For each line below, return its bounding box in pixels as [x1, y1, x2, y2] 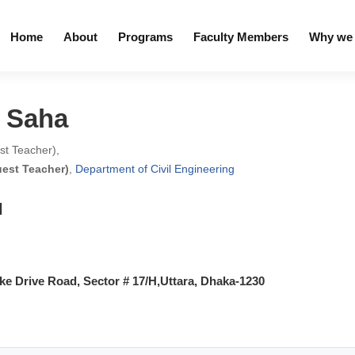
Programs [117, 30, 173, 44]
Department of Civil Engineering [75, 162, 235, 175]
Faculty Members [193, 30, 288, 44]
